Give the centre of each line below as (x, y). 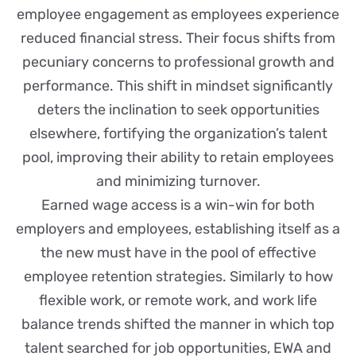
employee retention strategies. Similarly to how (178, 277)
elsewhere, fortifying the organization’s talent (178, 134)
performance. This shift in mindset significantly (178, 86)
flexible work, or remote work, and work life (178, 301)
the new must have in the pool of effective (178, 253)
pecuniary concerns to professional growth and (178, 62)
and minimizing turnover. (178, 182)
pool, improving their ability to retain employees (178, 158)
